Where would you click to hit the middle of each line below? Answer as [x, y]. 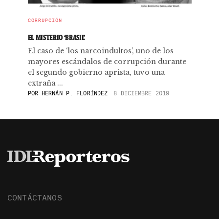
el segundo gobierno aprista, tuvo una [96, 72]
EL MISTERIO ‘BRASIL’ [56, 37]
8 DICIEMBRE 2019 [142, 93]
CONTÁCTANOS [35, 197]
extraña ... [45, 83]
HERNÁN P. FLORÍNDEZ [73, 93]
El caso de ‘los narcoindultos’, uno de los [100, 51]
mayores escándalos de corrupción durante [107, 62]
